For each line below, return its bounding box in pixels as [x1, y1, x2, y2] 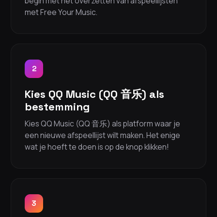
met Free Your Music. [25, 7, 97, 18]
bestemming [25, 100, 90, 114]
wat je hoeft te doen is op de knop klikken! [25, 141, 169, 153]
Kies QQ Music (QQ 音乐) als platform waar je [25, 118, 180, 129]
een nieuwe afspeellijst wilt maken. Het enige [25, 130, 180, 141]
